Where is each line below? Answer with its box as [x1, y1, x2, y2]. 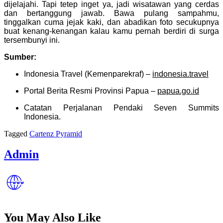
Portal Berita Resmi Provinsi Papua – [24, 86, 157, 95]
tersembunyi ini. [4, 35, 60, 44]
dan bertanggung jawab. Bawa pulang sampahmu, [4, 8, 219, 17]
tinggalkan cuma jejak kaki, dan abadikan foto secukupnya [4, 17, 219, 26]
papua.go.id [157, 86, 199, 95]
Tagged [4, 129, 29, 138]
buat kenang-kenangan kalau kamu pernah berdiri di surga [4, 26, 219, 35]
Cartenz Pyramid [29, 129, 82, 138]
